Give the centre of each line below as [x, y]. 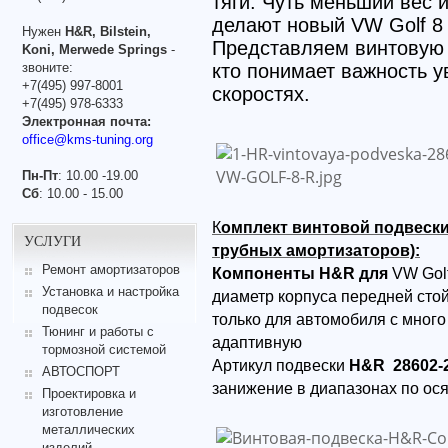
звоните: [47, 67]
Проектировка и [88, 393]
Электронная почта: [86, 121]
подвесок [69, 310]
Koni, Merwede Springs [94, 49]
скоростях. [264, 94]
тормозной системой [103, 350]
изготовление [82, 411]
